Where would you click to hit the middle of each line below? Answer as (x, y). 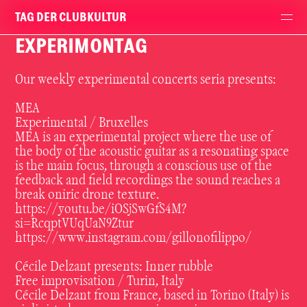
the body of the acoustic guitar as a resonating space (152, 152)
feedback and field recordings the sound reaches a (148, 181)
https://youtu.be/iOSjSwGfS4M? (101, 210)
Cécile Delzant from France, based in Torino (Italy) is (152, 296)
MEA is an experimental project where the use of (144, 138)
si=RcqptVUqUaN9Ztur (75, 224)
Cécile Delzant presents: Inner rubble (114, 267)
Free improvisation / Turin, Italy (100, 282)
